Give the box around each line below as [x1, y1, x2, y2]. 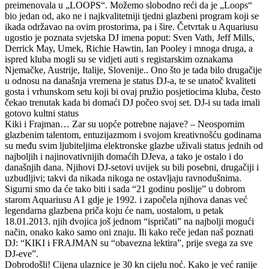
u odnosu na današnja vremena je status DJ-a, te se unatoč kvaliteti [5, 75, 256, 86]
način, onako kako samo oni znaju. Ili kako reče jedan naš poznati [5, 226, 253, 237]
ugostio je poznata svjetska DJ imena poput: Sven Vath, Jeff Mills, [5, 32, 255, 43]
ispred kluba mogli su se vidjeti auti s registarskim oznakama [5, 53, 233, 64]
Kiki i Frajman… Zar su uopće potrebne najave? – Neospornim [5, 118, 244, 129]
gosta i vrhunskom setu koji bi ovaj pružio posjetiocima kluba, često [5, 86, 261, 97]
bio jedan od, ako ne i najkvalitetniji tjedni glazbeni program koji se [5, 10, 259, 21]
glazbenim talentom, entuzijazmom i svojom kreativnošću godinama [5, 129, 261, 140]
